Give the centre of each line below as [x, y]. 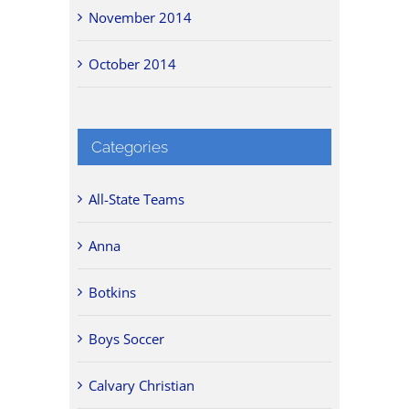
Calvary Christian [142, 386]
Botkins [113, 293]
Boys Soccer [127, 339]
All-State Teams [137, 199]
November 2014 [141, 17]
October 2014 [133, 63]
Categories [130, 147]
